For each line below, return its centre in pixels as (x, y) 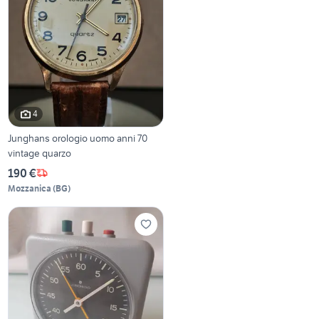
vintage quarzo (40, 153)
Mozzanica (30, 188)
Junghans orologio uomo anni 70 (78, 138)
